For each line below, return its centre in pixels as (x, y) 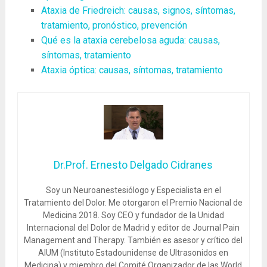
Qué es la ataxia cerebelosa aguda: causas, (130, 40)
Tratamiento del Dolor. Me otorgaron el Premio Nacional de (133, 202)
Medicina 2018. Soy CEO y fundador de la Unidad (133, 215)
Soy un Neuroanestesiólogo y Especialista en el (133, 190)
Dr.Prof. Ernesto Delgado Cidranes (133, 164)
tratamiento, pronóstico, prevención (114, 25)
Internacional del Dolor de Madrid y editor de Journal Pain (133, 227)
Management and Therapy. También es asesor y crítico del (133, 240)
